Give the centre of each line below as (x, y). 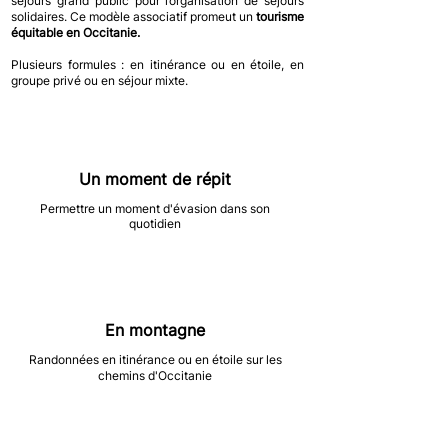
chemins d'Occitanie (155, 375)
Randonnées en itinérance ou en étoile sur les (155, 359)
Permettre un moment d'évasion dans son (155, 208)
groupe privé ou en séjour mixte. (101, 80)
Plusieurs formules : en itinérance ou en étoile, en (157, 64)
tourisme (280, 16)
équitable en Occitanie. (75, 32)
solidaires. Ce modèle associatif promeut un (133, 16)
